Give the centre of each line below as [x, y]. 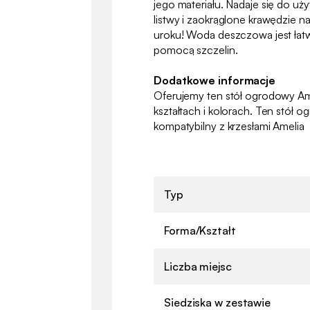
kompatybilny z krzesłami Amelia [229, 126]
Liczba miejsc [198, 266]
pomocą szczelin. [196, 49]
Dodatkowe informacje [215, 80]
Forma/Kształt [200, 230]
